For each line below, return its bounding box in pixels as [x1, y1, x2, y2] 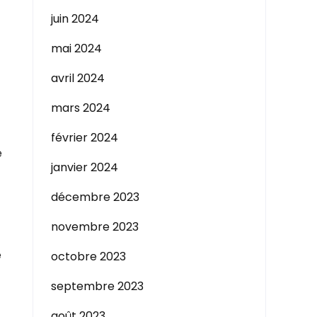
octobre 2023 [51, 248, 126, 265]
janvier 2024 [51, 159, 118, 175]
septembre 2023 [51, 278, 144, 294]
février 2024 [51, 129, 118, 146]
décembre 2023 [51, 189, 139, 205]
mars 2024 [51, 100, 110, 116]
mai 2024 [51, 40, 102, 57]
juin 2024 [51, 11, 99, 27]
